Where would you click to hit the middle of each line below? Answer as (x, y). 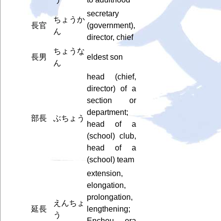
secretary (103, 13)
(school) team (110, 159)
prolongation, (110, 197)
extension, (105, 173)
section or (111, 100)
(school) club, (111, 136)
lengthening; (108, 209)
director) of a (111, 88)
